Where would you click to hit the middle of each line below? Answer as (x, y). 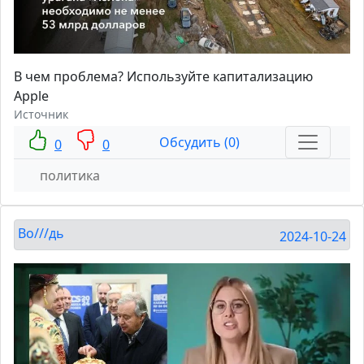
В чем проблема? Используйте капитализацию (163, 76)
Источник (41, 114)
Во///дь (41, 233)
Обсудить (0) (199, 142)
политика (70, 175)
